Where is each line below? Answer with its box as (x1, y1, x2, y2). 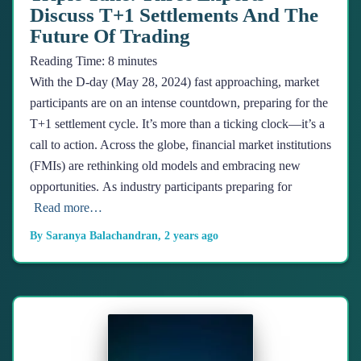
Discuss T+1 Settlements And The (30, 4, 318, 27)
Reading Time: (30, 54, 108, 68)
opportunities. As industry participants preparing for (30, 180, 292, 194)
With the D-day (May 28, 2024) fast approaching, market (30, 75, 319, 89)
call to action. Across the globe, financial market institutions (30, 138, 331, 152)
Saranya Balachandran (46, 230, 158, 243)
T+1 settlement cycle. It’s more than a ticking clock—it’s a (30, 117, 325, 131)
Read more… (34, 201, 102, 215)
